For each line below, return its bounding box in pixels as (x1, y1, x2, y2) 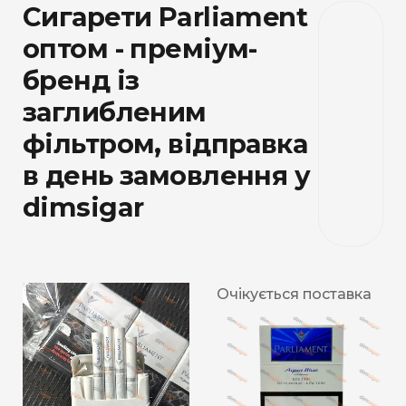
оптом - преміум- (23, 33, 257, 65)
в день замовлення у (23, 159, 311, 192)
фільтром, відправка (23, 128, 308, 160)
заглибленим (23, 96, 207, 129)
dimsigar (23, 191, 144, 224)
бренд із (23, 64, 140, 97)
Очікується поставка (217, 285, 372, 304)
